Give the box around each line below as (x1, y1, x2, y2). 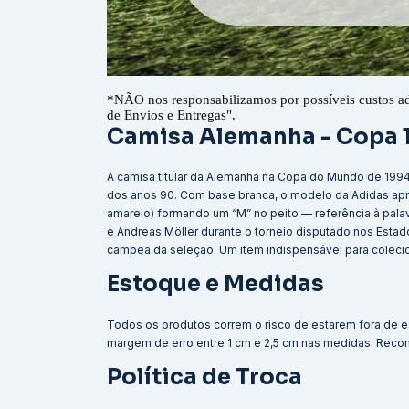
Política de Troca (107, 363, 302, 392)
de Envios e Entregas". (107, 107, 236, 122)
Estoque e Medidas (107, 270, 324, 299)
